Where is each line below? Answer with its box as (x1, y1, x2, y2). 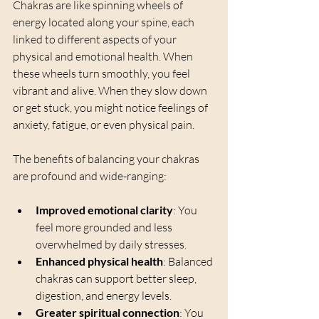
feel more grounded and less (36, 219, 174, 234)
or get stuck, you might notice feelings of (13, 100, 210, 115)
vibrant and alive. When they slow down (13, 83, 209, 98)
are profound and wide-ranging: (13, 168, 167, 183)
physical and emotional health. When (13, 48, 195, 63)
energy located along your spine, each (13, 14, 197, 29)
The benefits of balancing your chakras (13, 151, 202, 166)
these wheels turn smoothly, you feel (13, 66, 192, 80)
